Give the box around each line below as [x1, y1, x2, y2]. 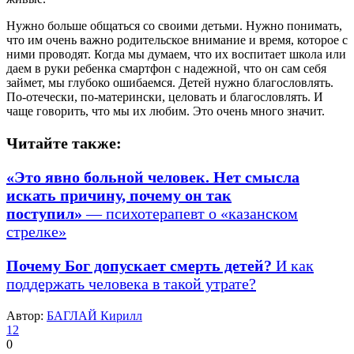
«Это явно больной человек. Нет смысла [6, 168, 299, 186]
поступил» [6, 204, 82, 222]
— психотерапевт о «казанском [82, 204, 298, 222]
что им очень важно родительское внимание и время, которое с [6, 32, 348, 47]
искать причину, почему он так [6, 186, 232, 204]
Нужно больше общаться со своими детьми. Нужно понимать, [6, 18, 342, 32]
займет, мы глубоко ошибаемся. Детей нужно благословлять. [6, 75, 333, 89]
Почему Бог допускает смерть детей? [6, 256, 272, 274]
